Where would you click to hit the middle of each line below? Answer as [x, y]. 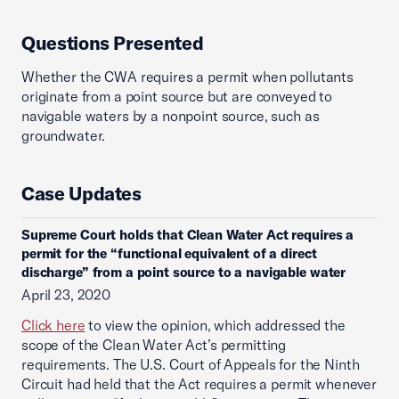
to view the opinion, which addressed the [215, 325]
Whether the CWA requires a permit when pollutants [187, 77]
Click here [53, 325]
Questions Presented [113, 43]
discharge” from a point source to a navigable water [184, 272]
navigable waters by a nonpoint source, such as [171, 116]
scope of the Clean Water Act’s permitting [154, 345]
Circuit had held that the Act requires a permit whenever [199, 384]
